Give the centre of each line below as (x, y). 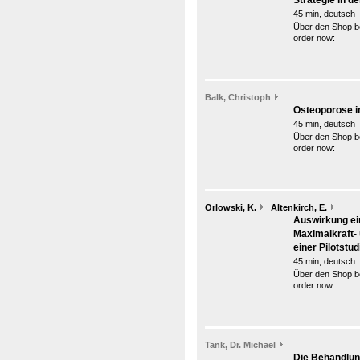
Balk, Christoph (238, 97)
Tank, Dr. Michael (240, 345)
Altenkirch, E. (299, 207)
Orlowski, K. (231, 207)
